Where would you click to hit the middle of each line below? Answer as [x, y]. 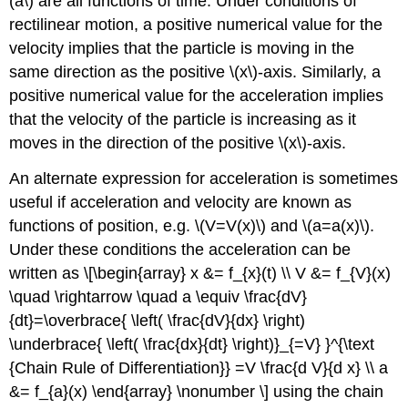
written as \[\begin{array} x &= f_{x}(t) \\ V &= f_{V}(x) [200, 274]
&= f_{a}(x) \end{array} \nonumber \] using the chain [197, 392]
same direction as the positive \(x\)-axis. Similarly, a [195, 72]
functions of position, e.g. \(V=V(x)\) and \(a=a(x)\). [192, 226]
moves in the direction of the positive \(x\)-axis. [178, 143]
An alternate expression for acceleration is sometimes [204, 179]
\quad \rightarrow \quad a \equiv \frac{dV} [158, 297]
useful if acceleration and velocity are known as [181, 203]
